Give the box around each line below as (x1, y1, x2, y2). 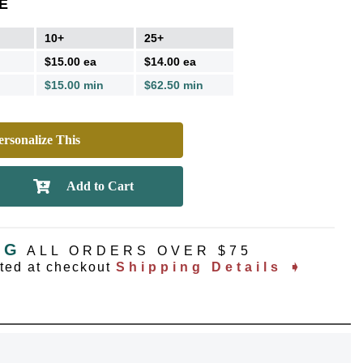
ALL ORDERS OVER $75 (27, 244, 252, 258)
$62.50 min (144, 79, 203, 92)
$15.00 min (45, 79, 104, 92)
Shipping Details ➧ (116, 260, 304, 274)
